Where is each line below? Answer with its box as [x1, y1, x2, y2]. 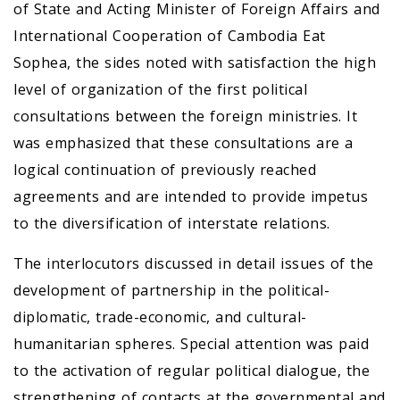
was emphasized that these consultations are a [13, 133, 354, 153]
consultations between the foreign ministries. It [13, 106, 357, 126]
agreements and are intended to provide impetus [13, 187, 368, 206]
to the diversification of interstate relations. [13, 213, 330, 233]
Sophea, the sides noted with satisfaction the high [13, 53, 376, 72]
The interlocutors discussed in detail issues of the [13, 254, 374, 273]
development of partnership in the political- [13, 280, 329, 300]
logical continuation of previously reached [13, 160, 316, 179]
